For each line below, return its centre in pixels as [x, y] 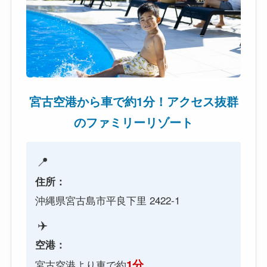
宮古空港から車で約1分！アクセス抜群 [133, 101]
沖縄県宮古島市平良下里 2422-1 [107, 200]
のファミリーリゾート [133, 122]
